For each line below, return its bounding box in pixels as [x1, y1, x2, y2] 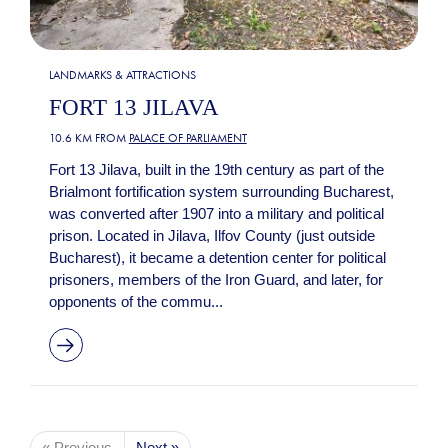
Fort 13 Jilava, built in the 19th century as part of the [48, 161, 384, 179]
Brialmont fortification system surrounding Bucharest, [48, 183, 394, 201]
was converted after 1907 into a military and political [48, 205, 384, 223]
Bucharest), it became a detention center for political [48, 249, 386, 267]
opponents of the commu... [48, 293, 223, 311]
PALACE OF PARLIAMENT [128, 131, 247, 146]
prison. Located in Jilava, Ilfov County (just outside [48, 227, 375, 245]
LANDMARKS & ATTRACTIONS [48, 67, 196, 82]
